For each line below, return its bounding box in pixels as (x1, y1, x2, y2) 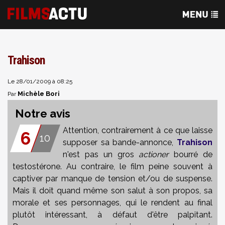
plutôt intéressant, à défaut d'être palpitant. (13, 210, 212, 219)
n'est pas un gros (63, 150, 139, 159)
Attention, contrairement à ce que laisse (63, 126, 212, 135)
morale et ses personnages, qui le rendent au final (13, 198, 212, 207)
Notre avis (15, 107, 70, 120)
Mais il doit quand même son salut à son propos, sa (13, 186, 212, 195)
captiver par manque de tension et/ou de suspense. (13, 174, 212, 183)
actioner (139, 150, 169, 159)
